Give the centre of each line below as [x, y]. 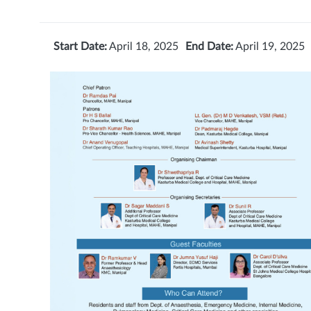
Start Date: [80, 47]
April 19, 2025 [269, 47]
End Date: [209, 47]
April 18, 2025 [143, 47]
